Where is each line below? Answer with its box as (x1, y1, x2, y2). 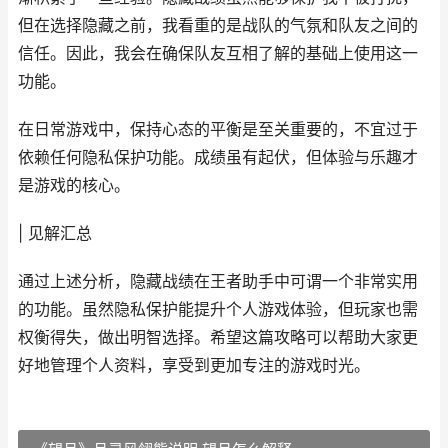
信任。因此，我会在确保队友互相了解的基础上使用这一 (18, 44, 418, 63)
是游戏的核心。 (18, 176, 130, 195)
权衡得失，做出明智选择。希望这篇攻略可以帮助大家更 (18, 328, 418, 347)
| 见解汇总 (18, 224, 92, 243)
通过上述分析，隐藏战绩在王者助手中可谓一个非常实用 (18, 272, 418, 291)
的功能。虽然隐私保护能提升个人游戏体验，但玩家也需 (18, 300, 418, 319)
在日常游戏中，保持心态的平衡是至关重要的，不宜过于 (18, 120, 418, 139)
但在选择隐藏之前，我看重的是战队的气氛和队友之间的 (18, 16, 418, 35)
